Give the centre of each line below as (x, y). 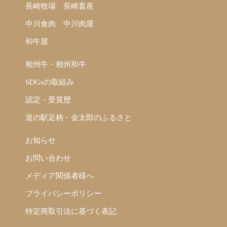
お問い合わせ (48, 158)
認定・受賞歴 (48, 100)
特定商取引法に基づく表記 (71, 212)
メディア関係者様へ (60, 176)
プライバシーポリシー (63, 194)
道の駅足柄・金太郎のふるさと (79, 118)
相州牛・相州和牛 (56, 65)
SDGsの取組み (50, 82)
